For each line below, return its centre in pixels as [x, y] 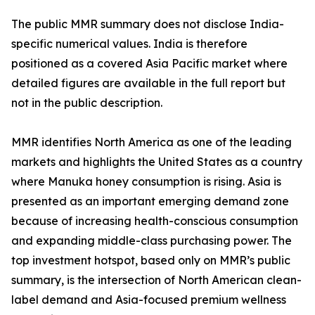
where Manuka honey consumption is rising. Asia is [146, 182]
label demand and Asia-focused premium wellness [149, 300]
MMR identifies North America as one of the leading [152, 142]
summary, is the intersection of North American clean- [156, 280]
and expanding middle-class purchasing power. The [152, 241]
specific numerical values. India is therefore [129, 44]
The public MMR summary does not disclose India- [148, 24]
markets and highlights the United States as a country [157, 162]
